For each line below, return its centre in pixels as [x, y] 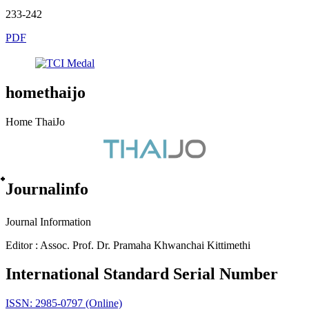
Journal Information [48, 221]
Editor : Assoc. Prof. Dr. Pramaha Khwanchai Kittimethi [128, 245]
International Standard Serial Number [142, 274]
